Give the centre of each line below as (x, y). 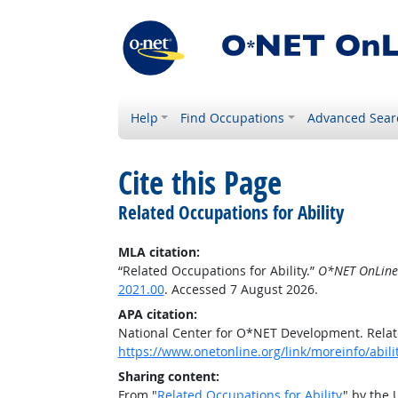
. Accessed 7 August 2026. (241, 289)
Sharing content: (168, 376)
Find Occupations (233, 118)
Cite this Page (199, 183)
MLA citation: (159, 252)
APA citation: (157, 314)
